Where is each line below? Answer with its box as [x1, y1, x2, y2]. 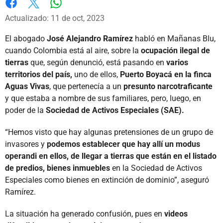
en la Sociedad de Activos [110, 163, 202, 173]
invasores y [5, 139, 47, 149]
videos [164, 209, 188, 219]
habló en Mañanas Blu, [133, 33, 216, 43]
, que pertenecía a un [49, 81, 123, 91]
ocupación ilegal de [141, 45, 210, 55]
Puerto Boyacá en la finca [120, 69, 212, 79]
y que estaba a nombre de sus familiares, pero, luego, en [5, 93, 201, 103]
